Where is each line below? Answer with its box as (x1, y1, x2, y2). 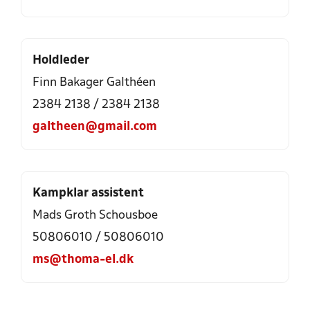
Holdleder (33, 55, 89, 66)
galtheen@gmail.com (33, 121, 157, 133)
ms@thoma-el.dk (33, 254, 134, 266)
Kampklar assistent (33, 188, 144, 199)
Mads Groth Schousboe (33, 210, 158, 221)
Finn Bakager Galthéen (33, 77, 156, 89)
